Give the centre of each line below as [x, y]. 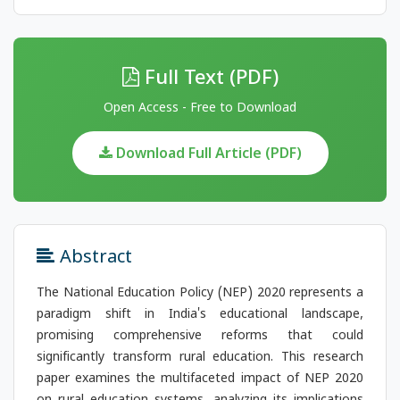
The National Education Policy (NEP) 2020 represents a [200, 295]
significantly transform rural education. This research [200, 359]
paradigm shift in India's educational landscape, [200, 317]
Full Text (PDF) [208, 76]
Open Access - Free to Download [200, 107]
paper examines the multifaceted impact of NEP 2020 [200, 381]
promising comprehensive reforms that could [200, 338]
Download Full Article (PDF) [207, 153]
